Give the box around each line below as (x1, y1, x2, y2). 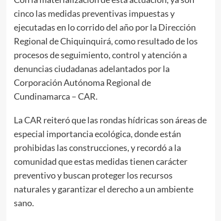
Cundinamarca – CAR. (13, 90, 98, 102)
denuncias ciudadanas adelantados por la (13, 63, 170, 74)
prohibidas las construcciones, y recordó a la (13, 142, 181, 153)
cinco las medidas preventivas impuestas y (13, 7, 175, 19)
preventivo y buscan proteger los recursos (13, 169, 173, 181)
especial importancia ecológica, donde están (13, 128, 181, 139)
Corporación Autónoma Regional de (13, 76, 151, 88)
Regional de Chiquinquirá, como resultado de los (13, 35, 198, 46)
